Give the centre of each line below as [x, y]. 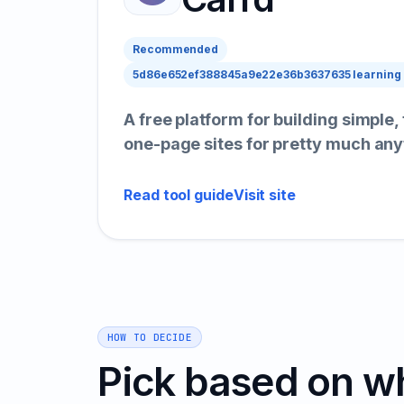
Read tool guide [179, 195]
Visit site [265, 195]
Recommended [176, 49]
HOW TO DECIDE [150, 337]
